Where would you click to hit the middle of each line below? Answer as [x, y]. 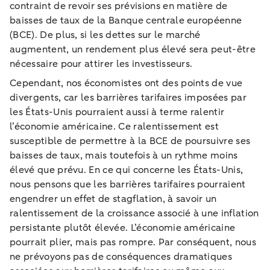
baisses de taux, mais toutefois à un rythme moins [124, 155]
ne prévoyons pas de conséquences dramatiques [121, 256]
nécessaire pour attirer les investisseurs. [101, 64]
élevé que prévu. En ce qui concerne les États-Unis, [127, 170]
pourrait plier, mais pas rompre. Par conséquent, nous [133, 242]
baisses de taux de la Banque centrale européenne [126, 20]
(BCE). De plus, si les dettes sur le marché [105, 35]
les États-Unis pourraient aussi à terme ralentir [117, 112]
